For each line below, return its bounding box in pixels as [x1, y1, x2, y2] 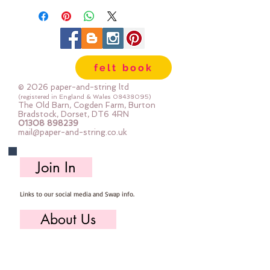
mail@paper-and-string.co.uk [18, 128, 127, 137]
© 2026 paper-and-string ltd [18, 83, 131, 92]
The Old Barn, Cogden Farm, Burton [18, 101, 155, 110]
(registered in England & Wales [18, 93, 113, 100]
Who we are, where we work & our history [20, 242, 140, 251]
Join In [36, 158, 76, 177]
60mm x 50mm [24, 6, 89, 17]
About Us [40, 210, 96, 228]
